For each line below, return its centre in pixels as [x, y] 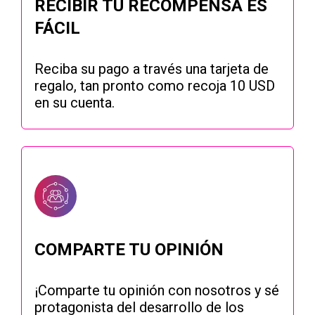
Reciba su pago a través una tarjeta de [152, 69]
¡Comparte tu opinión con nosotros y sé [157, 291]
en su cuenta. [75, 103]
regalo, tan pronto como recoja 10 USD [155, 86]
